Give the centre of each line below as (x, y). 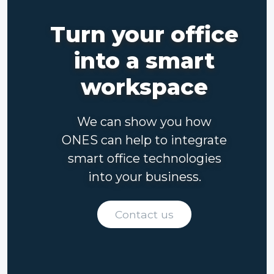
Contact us (144, 214)
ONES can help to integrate (144, 140)
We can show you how (144, 122)
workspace (144, 87)
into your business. (144, 177)
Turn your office (144, 34)
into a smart (144, 61)
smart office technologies (144, 158)
